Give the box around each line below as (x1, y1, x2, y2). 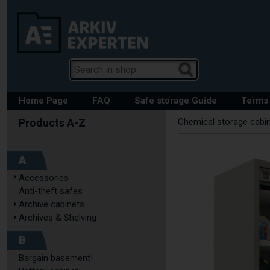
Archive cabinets (19, 199, 84, 210)
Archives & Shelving (19, 212, 96, 223)
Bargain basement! (19, 253, 93, 263)
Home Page (19, 95, 68, 106)
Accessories (19, 172, 69, 183)
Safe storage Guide (134, 95, 217, 106)
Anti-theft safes (19, 186, 83, 196)
